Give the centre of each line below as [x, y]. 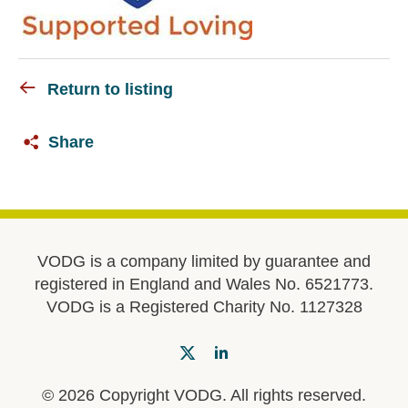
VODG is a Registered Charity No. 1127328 [204, 307]
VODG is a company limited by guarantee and [204, 262]
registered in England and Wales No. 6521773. [204, 285]
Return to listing [110, 90]
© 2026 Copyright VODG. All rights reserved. [204, 396]
